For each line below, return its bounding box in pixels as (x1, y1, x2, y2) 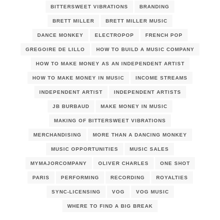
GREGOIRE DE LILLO (26, 47, 85, 53)
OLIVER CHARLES (98, 161, 149, 166)
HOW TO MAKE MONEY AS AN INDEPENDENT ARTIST (35, 61, 185, 67)
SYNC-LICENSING (51, 189, 101, 195)
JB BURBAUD (53, 104, 89, 110)
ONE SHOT (160, 161, 190, 166)
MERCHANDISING (33, 132, 82, 138)
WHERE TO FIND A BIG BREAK (67, 203, 153, 209)
